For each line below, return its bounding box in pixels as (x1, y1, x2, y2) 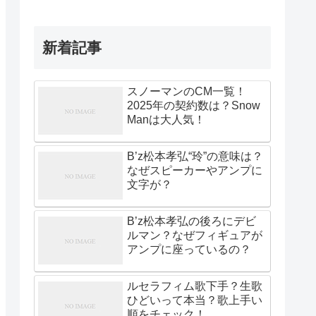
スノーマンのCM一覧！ (127, 85, 246, 97)
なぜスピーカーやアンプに (127, 164, 262, 176)
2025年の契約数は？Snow (127, 99, 260, 111)
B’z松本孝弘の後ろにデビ (127, 214, 256, 227)
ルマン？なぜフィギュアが (127, 229, 262, 241)
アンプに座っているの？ (127, 243, 251, 255)
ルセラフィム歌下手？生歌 (127, 279, 262, 292)
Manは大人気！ (127, 113, 205, 126)
